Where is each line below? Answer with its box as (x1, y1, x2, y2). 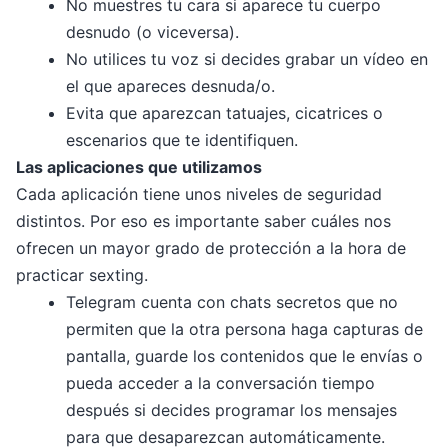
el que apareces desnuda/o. (66, 76, 275, 97)
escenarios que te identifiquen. (66, 130, 298, 151)
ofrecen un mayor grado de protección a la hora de (16, 238, 406, 259)
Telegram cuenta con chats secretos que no (66, 292, 398, 313)
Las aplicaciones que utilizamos (16, 157, 262, 178)
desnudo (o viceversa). (66, 22, 239, 43)
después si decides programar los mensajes (66, 400, 397, 421)
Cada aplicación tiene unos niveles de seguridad (16, 184, 382, 205)
